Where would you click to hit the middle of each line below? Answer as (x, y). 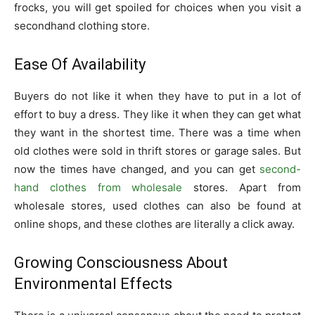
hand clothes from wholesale (98, 187)
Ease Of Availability (82, 64)
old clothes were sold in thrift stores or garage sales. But (157, 151)
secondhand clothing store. (82, 26)
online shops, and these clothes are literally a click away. (154, 224)
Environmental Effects (93, 284)
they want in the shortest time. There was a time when (157, 133)
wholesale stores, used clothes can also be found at (157, 206)
